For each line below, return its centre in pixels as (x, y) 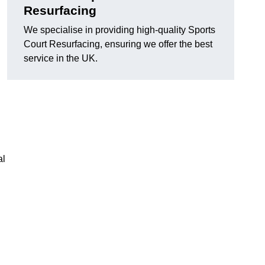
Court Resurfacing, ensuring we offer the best (118, 44)
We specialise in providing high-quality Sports (119, 30)
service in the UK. (61, 59)
